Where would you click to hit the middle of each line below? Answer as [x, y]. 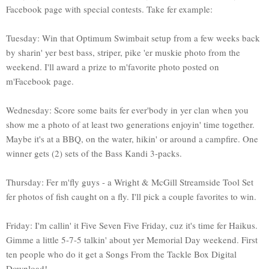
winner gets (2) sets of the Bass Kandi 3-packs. [94, 153]
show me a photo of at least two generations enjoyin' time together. [130, 124]
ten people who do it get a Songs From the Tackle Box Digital [121, 254]
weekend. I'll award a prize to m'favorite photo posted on [113, 66]
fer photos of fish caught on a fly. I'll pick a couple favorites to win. [131, 196]
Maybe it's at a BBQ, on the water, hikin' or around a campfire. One [132, 138]
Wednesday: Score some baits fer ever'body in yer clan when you [127, 110]
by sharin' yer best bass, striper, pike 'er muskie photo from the [123, 52]
